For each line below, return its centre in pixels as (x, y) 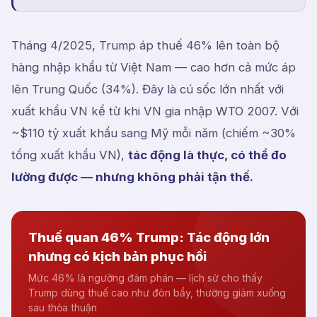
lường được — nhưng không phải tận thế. (132, 177)
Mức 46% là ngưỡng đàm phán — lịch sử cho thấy (145, 278)
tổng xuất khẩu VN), (70, 155)
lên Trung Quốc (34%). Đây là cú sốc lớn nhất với (148, 89)
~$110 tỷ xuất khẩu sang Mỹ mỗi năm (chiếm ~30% (154, 133)
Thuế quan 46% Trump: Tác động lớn (149, 237)
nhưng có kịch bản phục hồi (117, 256)
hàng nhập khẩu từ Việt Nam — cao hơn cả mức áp (154, 67)
